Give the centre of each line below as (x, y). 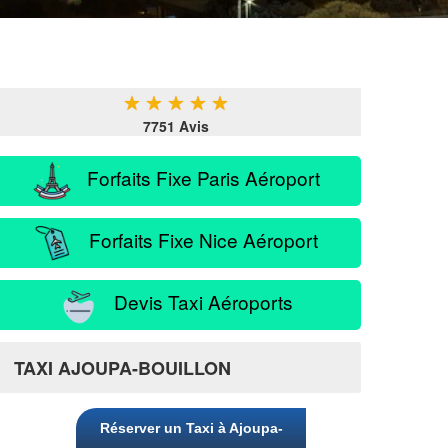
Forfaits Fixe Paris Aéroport (196, 177)
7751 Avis (176, 126)
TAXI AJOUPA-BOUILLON (122, 368)
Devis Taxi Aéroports (196, 301)
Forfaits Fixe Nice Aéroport (196, 239)
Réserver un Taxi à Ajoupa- (191, 428)
